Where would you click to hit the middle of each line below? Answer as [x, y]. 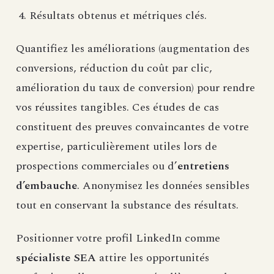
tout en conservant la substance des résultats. [127, 206]
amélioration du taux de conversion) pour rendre [135, 88]
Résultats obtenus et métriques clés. [118, 16]
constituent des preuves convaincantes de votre [132, 127]
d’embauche [46, 186]
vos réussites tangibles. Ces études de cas [117, 108]
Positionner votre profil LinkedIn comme [118, 239]
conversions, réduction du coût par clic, [114, 68]
